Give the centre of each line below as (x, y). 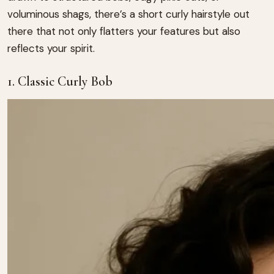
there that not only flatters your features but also (124, 31)
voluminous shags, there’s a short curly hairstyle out (128, 14)
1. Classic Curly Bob (60, 81)
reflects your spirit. (51, 48)
